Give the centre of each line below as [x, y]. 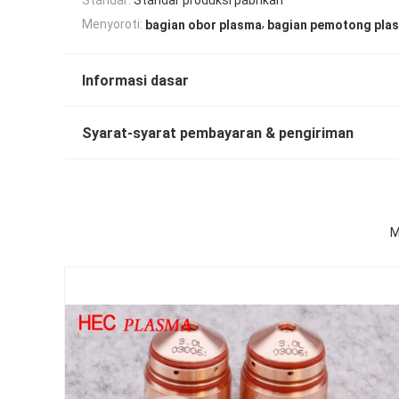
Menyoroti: [112, 24]
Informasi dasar [135, 80]
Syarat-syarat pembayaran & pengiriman [218, 133]
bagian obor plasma [204, 24]
